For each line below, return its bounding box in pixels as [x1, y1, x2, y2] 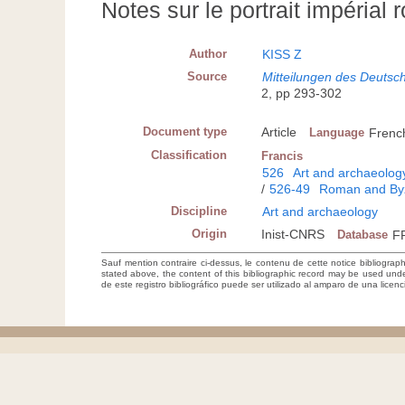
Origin [192, 227, 228, 241]
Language [309, 126, 365, 140]
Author [189, 47, 228, 61]
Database [337, 228, 389, 242]
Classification [151, 148, 228, 163]
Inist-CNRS [261, 227, 325, 242]
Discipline [171, 204, 228, 219]
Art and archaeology [262, 204, 379, 220]
